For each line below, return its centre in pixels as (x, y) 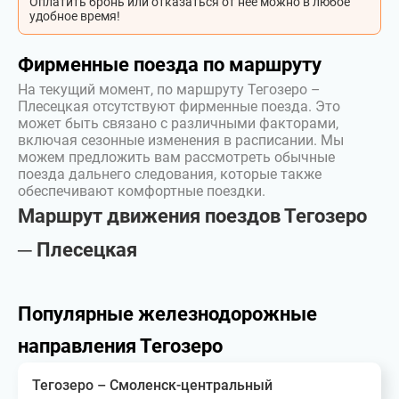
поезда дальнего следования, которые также (170, 174)
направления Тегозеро (120, 346)
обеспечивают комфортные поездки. (142, 191)
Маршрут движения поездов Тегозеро (192, 216)
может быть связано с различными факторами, (178, 123)
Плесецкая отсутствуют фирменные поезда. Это (179, 106)
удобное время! (75, 16)
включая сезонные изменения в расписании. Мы (181, 140)
